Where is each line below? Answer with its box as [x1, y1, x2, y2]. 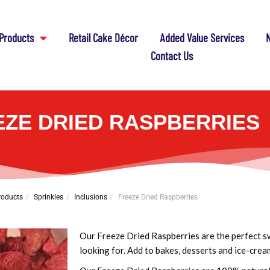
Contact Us [150, 48, 193, 63]
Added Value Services [160, 30, 245, 45]
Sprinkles [34, 193, 63, 201]
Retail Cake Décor [69, 30, 139, 45]
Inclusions [74, 193, 107, 201]
